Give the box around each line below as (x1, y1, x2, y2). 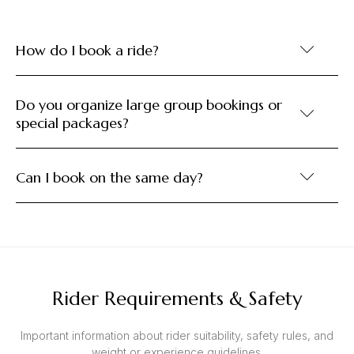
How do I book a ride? (16, 41, 159, 60)
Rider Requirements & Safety (52, 287, 302, 311)
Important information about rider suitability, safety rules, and (21, 329, 333, 343)
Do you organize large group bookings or (16, 96, 282, 115)
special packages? (16, 114, 129, 133)
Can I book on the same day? (16, 168, 203, 187)
